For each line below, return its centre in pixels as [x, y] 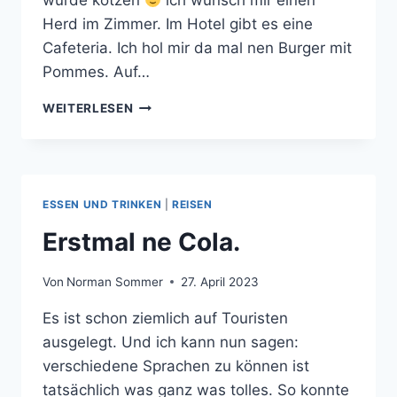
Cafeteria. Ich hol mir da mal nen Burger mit [197, 48]
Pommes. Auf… [96, 72]
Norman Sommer [115, 281]
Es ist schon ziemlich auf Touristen [165, 318]
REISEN [192, 205]
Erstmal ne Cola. [141, 242]
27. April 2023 [220, 281]
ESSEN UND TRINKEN [102, 205]
